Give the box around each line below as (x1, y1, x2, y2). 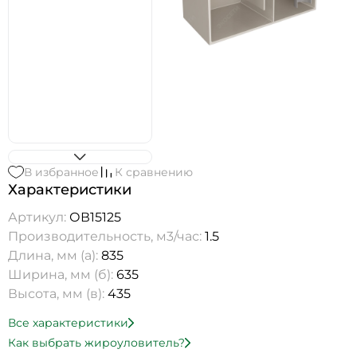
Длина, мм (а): (8, 248, 101, 264)
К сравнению (115, 165, 193, 180)
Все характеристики (8, 316, 128, 331)
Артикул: (8, 210, 69, 226)
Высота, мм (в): (8, 286, 108, 302)
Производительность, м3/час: (8, 229, 205, 245)
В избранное (24, 165, 99, 180)
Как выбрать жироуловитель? (8, 335, 185, 351)
